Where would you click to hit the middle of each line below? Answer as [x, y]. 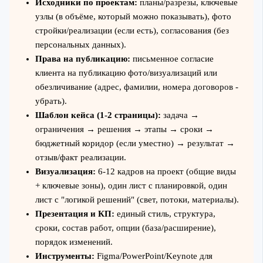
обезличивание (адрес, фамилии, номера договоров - [136, 87]
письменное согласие [172, 58]
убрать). [51, 101]
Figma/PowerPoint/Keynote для [153, 256]
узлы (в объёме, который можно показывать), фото [133, 16]
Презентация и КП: [75, 213]
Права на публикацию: [82, 58]
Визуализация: [65, 171]
